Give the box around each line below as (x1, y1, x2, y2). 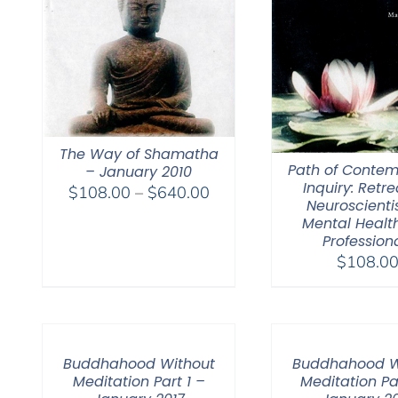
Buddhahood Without (62, 353, 215, 374)
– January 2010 (85, 162, 192, 183)
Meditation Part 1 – (72, 370, 205, 392)
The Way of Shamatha (59, 144, 219, 165)
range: (208, 203, 255, 225)
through (208, 248, 265, 269)
